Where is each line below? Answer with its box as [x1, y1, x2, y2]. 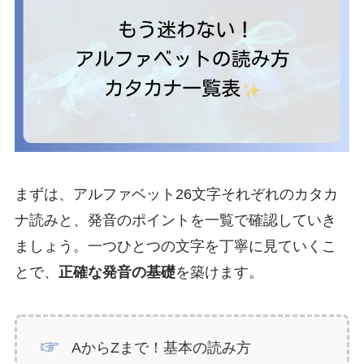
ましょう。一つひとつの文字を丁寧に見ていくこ [14, 237, 336, 254]
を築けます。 [175, 263, 263, 280]
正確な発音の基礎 [58, 263, 175, 280]
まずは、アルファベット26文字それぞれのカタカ [14, 185, 338, 202]
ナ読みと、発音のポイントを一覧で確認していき [14, 211, 336, 228]
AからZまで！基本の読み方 [71, 339, 252, 356]
